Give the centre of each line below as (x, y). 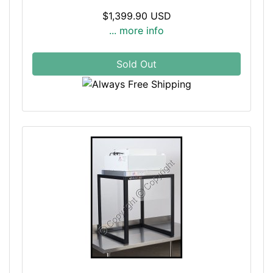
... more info (136, 31)
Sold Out (136, 64)
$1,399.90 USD (136, 16)
